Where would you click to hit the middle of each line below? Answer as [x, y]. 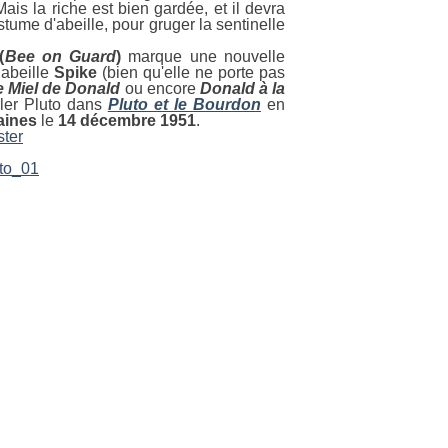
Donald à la [242, 88]
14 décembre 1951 [125, 120]
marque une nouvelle [203, 56]
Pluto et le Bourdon [184, 104]
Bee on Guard [60, 56]
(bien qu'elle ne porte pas [191, 72]
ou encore [160, 88]
